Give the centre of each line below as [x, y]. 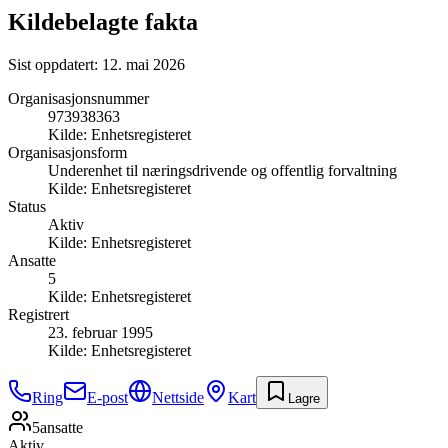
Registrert [38, 314]
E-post [107, 397]
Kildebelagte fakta [103, 21]
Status [27, 206]
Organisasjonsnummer [78, 98]
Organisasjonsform [67, 152]
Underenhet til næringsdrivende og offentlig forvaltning [222, 170]
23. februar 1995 [100, 332]
